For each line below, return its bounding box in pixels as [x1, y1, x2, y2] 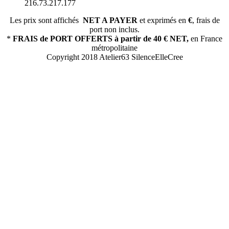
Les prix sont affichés [9, 15, 83, 25]
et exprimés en [137, 15, 188, 25]
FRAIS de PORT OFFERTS [13, 34, 112, 43]
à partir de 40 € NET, [114, 34, 189, 43]
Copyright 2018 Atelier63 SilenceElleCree [46, 52, 183, 61]
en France [189, 34, 222, 43]
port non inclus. [89, 25, 140, 34]
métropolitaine [91, 43, 138, 52]
